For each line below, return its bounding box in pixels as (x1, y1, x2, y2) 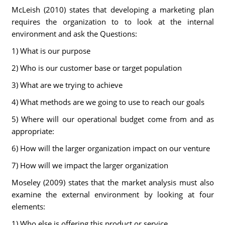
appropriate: (11, 126, 56, 136)
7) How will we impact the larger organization (11, 160, 170, 170)
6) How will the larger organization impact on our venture (11, 143, 212, 153)
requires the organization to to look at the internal (11, 17, 214, 27)
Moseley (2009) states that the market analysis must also (11, 177, 214, 187)
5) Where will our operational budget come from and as (11, 114, 214, 124)
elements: (11, 201, 47, 211)
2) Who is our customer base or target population (11, 63, 184, 73)
